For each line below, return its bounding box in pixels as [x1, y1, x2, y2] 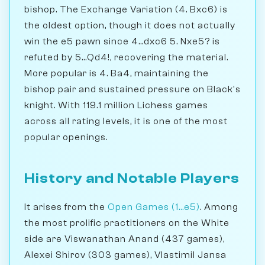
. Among [200, 201, 238, 212]
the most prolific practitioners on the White [24, 217, 230, 228]
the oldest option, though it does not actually [24, 20, 235, 31]
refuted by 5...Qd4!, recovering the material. [24, 51, 228, 63]
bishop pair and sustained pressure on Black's [24, 83, 241, 95]
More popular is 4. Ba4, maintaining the [24, 67, 209, 79]
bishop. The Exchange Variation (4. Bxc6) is [24, 4, 228, 15]
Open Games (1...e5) [108, 201, 200, 212]
